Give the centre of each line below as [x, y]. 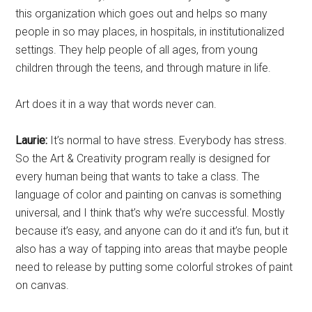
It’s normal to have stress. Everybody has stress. [167, 140]
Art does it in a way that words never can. [116, 104]
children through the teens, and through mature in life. [143, 68]
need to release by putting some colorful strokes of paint [154, 267]
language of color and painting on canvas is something [149, 195]
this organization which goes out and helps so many [142, 14]
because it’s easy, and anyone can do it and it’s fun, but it [152, 231]
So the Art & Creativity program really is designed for [143, 158]
